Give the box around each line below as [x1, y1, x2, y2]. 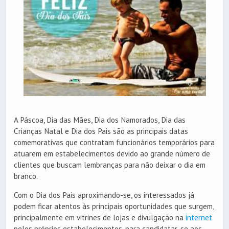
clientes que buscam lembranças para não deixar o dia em [14, 159, 205, 170]
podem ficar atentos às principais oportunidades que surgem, [14, 201, 214, 212]
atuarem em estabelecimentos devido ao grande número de [14, 148, 210, 158]
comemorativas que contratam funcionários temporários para [14, 137, 215, 147]
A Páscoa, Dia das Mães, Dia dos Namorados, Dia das [14, 114, 186, 125]
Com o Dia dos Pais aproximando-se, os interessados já [14, 190, 194, 200]
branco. [14, 171, 38, 181]
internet [186, 213, 212, 223]
